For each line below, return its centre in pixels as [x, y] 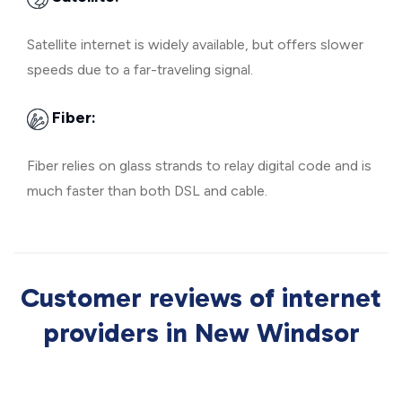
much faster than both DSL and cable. [147, 191]
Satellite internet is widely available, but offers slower [195, 44]
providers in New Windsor [201, 333]
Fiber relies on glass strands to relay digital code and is [199, 166]
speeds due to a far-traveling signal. [140, 70]
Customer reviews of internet [201, 298]
